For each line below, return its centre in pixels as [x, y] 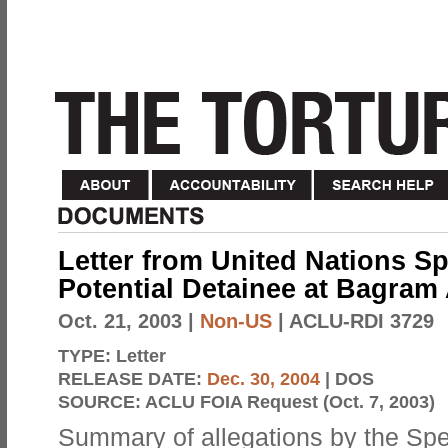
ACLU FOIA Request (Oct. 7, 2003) [290, 401]
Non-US [236, 321]
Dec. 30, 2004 [263, 378]
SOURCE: [101, 401]
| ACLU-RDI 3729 [353, 321]
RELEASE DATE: [132, 378]
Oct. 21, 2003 [120, 321]
